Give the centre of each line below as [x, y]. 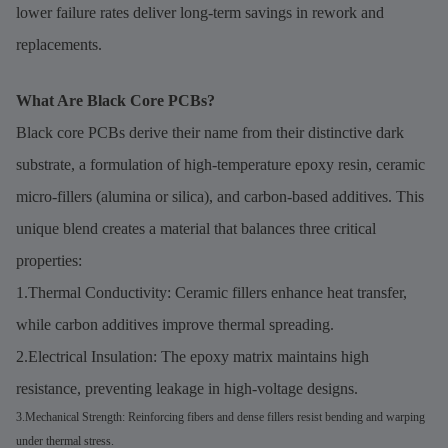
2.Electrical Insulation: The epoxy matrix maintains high [192, 356]
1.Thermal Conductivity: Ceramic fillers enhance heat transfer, [211, 292]
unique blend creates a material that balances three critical [196, 228]
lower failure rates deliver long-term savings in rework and [200, 12]
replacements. [59, 44]
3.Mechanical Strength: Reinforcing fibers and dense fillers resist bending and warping [220, 416]
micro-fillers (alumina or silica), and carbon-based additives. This [220, 196]
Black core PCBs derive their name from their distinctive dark [210, 132]
